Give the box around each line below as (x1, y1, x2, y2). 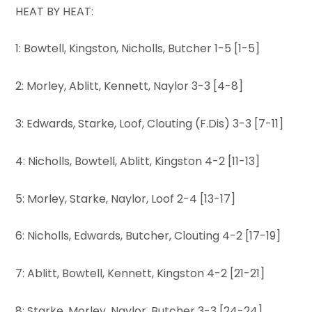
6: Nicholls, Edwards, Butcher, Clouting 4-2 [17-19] (15, 228, 281, 244)
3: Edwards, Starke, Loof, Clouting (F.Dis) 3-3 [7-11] (15, 116, 284, 132)
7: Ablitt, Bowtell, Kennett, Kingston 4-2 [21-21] (15, 265, 265, 282)
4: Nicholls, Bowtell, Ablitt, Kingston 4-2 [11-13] (15, 153, 260, 169)
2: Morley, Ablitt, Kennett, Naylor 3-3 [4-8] (15, 78, 244, 95)
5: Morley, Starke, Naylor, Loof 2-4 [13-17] (15, 190, 236, 207)
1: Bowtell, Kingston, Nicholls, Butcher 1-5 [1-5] (15, 40, 260, 57)
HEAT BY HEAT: (15, 3, 94, 19)
